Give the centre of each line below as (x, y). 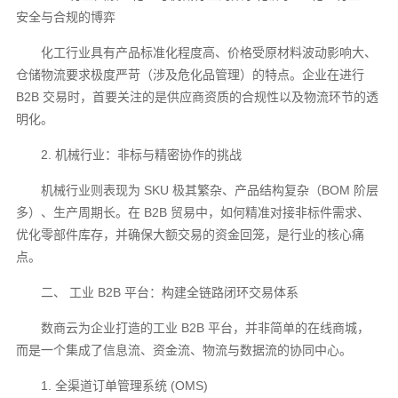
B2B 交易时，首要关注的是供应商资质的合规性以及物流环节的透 (198, 96)
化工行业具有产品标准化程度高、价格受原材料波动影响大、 (209, 52)
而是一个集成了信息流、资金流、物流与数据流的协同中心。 (184, 350)
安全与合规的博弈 (66, 16)
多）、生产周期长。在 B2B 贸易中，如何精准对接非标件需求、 (193, 212)
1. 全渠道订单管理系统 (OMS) (125, 385)
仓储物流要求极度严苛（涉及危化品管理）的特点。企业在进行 (191, 74)
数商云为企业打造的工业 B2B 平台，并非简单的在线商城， (206, 327)
